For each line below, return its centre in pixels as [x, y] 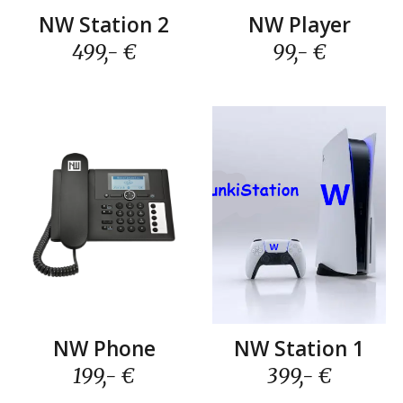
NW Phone [104, 348]
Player [317, 25]
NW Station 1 [299, 348]
